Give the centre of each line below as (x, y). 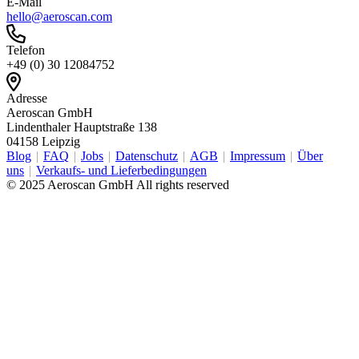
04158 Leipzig (43, 141)
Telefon (26, 50)
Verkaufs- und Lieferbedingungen (121, 170)
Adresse (27, 98)
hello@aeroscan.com (59, 16)
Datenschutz (147, 156)
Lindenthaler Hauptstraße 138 (82, 127)
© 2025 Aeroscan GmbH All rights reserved (118, 185)
